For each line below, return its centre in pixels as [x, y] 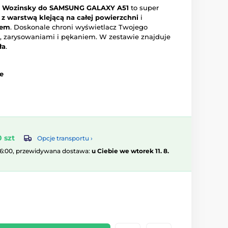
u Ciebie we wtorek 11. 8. [130, 151]
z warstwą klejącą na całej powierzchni [70, 17]
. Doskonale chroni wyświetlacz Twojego [79, 27]
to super [144, 8]
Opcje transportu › [65, 138]
